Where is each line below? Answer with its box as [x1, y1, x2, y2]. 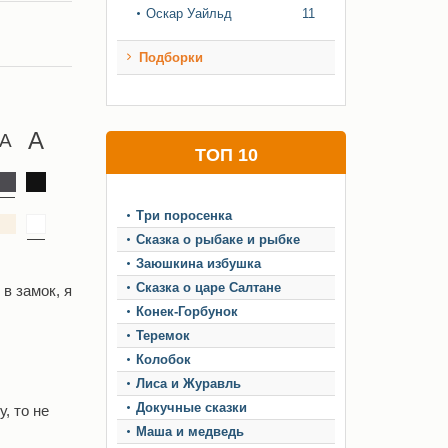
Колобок [136, 352, 191, 367]
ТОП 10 [194, 145, 258, 165]
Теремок [136, 328, 190, 343]
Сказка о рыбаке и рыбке [136, 232, 300, 247]
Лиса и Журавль [136, 376, 241, 391]
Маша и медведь [136, 424, 244, 439]
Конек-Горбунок [136, 304, 238, 319]
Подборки [139, 50, 203, 65]
